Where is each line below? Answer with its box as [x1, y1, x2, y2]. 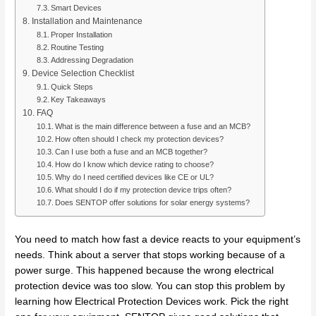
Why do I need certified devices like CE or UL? [54, 172, 214, 181]
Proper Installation [50, 30, 112, 39]
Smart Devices [50, 3, 102, 12]
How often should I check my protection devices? [54, 134, 224, 143]
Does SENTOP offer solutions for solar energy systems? [54, 197, 250, 207]
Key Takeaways [50, 95, 106, 104]
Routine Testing [50, 42, 104, 51]
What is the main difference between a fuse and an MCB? [54, 121, 250, 130]
